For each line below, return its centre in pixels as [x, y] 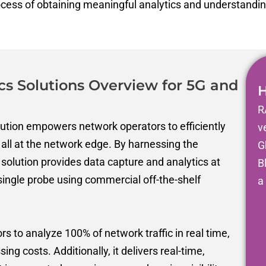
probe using [56, 180]
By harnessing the [156, 144]
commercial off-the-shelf [143, 180]
